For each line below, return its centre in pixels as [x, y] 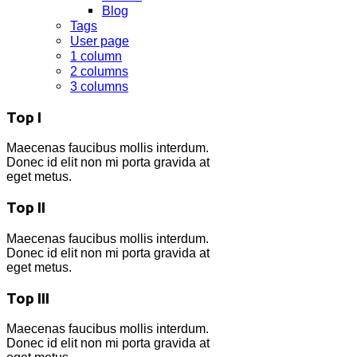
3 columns [99, 86]
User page [100, 41]
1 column [96, 56]
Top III [28, 298]
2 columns [99, 71]
